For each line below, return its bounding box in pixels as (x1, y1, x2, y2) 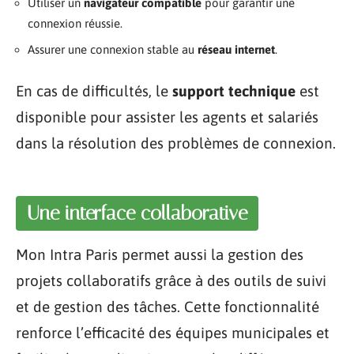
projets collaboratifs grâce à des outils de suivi (16, 272, 326, 289)
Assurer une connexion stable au (28, 43, 198, 56)
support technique (172, 81, 296, 100)
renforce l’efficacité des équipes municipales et (16, 324, 330, 341)
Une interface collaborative (27, 201, 247, 224)
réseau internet (198, 43, 275, 56)
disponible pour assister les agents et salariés (16, 107, 318, 126)
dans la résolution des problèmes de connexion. (16, 134, 336, 152)
